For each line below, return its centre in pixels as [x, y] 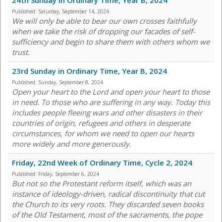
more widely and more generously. [72, 144]
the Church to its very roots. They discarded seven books [108, 204]
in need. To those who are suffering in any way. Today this [111, 102]
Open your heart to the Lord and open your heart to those [111, 92]
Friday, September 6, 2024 [69, 174]
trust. [22, 52]
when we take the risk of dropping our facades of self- [104, 31]
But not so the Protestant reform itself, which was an [102, 184]
